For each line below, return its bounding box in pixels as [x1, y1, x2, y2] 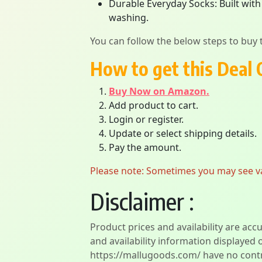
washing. [109, 11, 149, 24]
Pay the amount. [109, 141, 181, 154]
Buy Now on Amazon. [109, 85, 209, 98]
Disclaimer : [90, 187, 194, 216]
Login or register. [109, 113, 184, 126]
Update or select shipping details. [109, 127, 257, 140]
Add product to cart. [109, 99, 198, 112]
